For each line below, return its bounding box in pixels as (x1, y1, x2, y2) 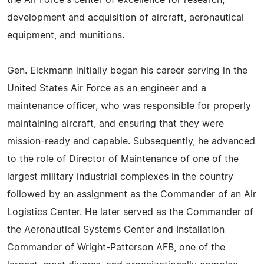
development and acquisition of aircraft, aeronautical (7, 12, 244, 22)
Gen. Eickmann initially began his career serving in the (7, 65, 247, 75)
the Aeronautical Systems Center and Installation (7, 225, 225, 235)
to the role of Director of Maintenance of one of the (7, 154, 239, 164)
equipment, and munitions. (7, 30, 124, 40)
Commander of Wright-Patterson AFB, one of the (7, 242, 225, 252)
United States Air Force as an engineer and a (7, 83, 206, 93)
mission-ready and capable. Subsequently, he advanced (7, 136, 255, 146)
